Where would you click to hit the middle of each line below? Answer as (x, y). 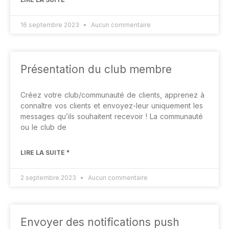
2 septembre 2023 (49, 178)
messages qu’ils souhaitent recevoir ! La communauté (112, 116)
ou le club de (43, 127)
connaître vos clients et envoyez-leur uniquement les (112, 106)
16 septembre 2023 (51, 25)
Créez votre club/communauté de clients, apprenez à (112, 95)
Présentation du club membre (96, 69)
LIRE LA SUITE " (45, 153)
